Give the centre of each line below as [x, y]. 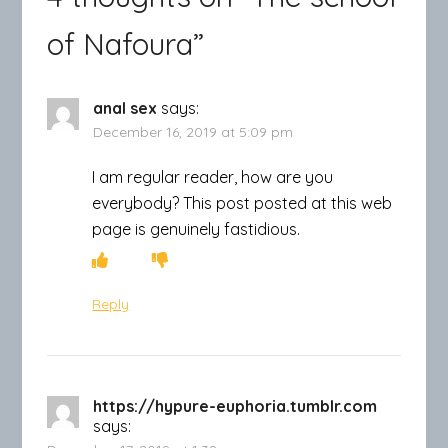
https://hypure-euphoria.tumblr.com [235, 406]
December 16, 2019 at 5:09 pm [193, 132]
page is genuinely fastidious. [196, 229]
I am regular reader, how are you [213, 177]
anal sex [125, 108]
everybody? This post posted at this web [242, 203]
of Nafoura [120, 44]
